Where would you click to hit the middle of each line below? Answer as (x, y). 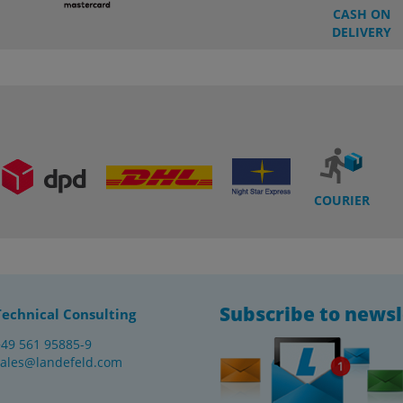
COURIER (341, 200)
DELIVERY (362, 31)
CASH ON (362, 13)
